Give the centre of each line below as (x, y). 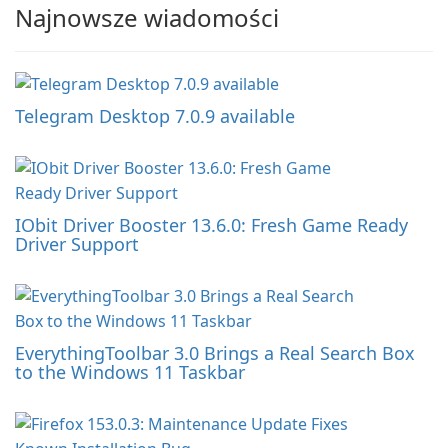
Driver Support (77, 243)
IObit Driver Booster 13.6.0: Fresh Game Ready (211, 224)
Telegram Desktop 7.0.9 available (155, 115)
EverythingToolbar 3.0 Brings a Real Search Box (215, 352)
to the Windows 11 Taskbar (130, 371)
